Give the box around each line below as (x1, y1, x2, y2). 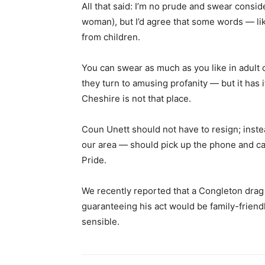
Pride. (82, 154, 106, 166)
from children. (82, 31, 140, 43)
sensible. (82, 216, 119, 228)
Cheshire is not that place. (82, 93, 191, 105)
